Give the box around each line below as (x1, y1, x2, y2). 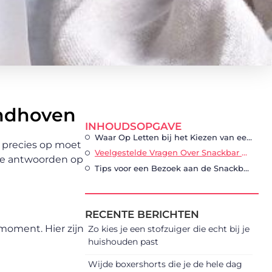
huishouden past (88, 236, 158, 248)
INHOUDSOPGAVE (85, 120, 182, 132)
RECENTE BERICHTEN (85, 208, 199, 221)
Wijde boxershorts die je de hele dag (88, 259, 242, 270)
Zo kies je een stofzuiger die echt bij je (88, 223, 250, 235)
